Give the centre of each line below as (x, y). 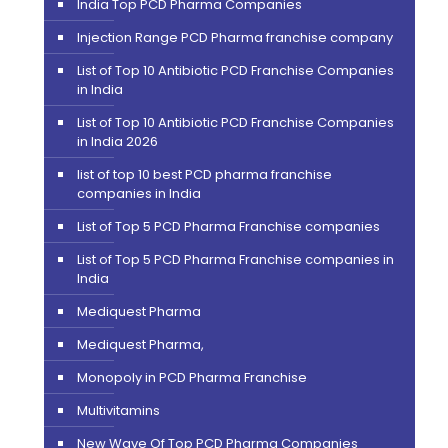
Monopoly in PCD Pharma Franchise (191, 377)
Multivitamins (118, 410)
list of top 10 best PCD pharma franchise (204, 174)
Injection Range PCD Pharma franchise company (234, 37)
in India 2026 (117, 141)
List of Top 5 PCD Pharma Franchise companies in (235, 259)
